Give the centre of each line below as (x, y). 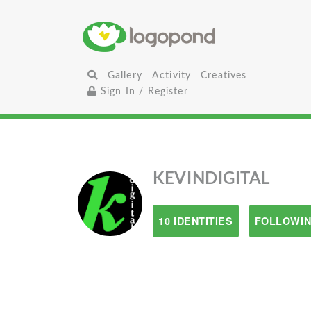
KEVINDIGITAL (212, 179)
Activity (171, 75)
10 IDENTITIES (196, 221)
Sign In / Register (142, 91)
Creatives (224, 75)
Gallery (125, 75)
